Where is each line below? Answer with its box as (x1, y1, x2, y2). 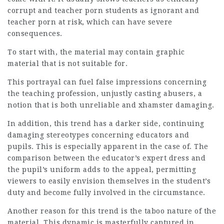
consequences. (7, 29, 62, 37)
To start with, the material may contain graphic (7, 48, 185, 56)
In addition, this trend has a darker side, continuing (7, 119, 204, 127)
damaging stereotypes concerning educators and (7, 131, 189, 139)
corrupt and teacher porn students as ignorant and (7, 6, 199, 14)
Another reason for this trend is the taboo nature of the (7, 207, 216, 215)
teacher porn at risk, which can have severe (7, 18, 172, 26)
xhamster (138, 101, 173, 109)
